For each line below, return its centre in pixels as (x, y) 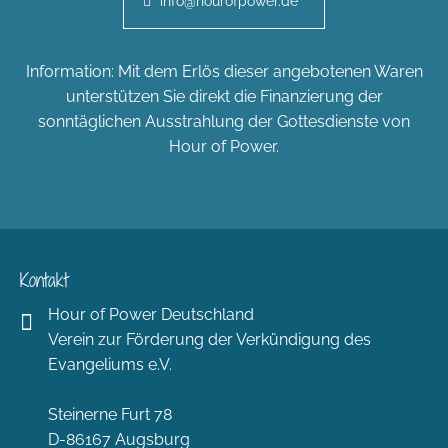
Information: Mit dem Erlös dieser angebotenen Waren (224, 72)
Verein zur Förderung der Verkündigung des (209, 340)
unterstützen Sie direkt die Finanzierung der (224, 97)
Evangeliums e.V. (110, 365)
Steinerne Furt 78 (110, 415)
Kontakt (44, 280)
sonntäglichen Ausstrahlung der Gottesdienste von (224, 122)
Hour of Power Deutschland (151, 315)
